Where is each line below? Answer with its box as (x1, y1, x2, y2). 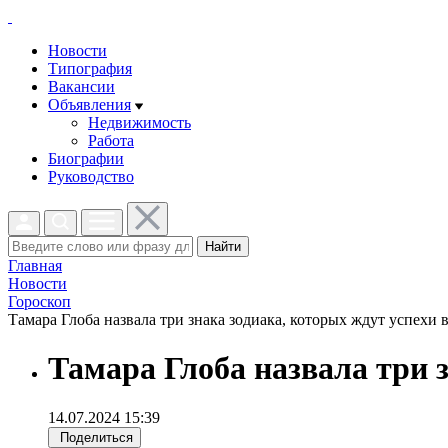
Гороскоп (8, 293, 71, 310)
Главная (8, 257, 62, 274)
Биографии (48, 150, 124, 167)
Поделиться (60, 429, 133, 445)
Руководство (48, 168, 134, 185)
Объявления (48, 96, 131, 113)
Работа (88, 132, 134, 149)
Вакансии (48, 78, 115, 95)
